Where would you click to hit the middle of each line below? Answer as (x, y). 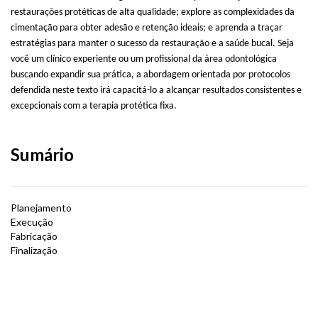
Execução (32, 221)
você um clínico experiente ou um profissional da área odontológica (144, 59)
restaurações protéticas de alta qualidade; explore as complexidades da (153, 12)
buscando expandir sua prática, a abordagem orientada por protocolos (150, 75)
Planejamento (41, 207)
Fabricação (34, 236)
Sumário (42, 154)
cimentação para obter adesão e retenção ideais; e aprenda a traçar (147, 28)
